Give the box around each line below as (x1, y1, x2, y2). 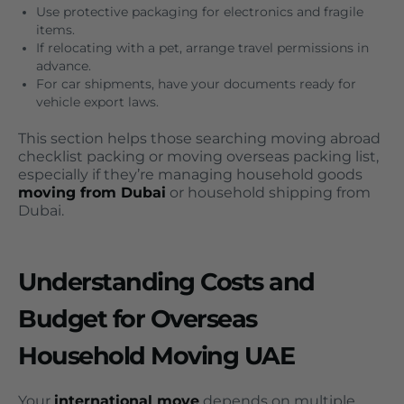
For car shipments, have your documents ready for (36, 77, 356, 92)
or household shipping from (166, 184, 371, 201)
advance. (36, 59, 91, 74)
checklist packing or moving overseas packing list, (18, 148, 379, 165)
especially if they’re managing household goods (18, 166, 363, 183)
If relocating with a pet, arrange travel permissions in (36, 41, 369, 56)
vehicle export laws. (36, 95, 159, 110)
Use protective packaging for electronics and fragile (36, 5, 363, 20)
